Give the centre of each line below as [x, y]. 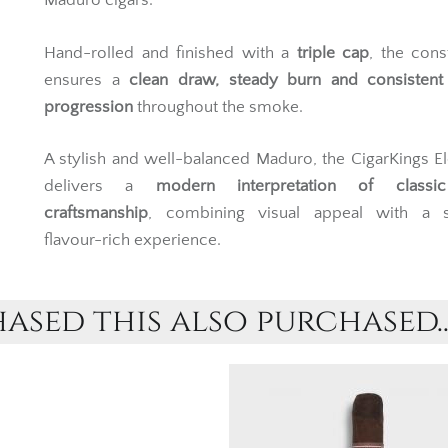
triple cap [332, 52]
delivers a [100, 186]
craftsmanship [96, 213]
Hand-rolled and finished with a [170, 52]
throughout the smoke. [218, 106]
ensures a [87, 79]
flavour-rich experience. [132, 240]
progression [88, 106]
